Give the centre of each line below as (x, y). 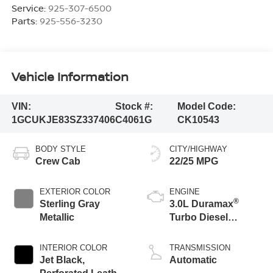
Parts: (25, 21)
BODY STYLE (60, 149)
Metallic (57, 218)
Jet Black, (62, 260)
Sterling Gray (69, 204)
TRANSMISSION (200, 248)
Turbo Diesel (199, 218)
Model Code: (207, 107)
